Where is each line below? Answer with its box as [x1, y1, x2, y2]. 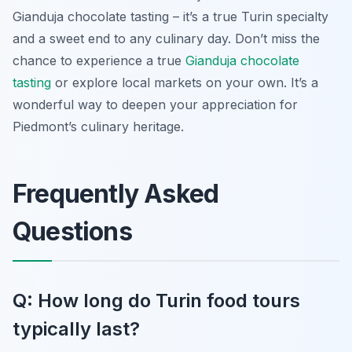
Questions [13, 215, 132, 247]
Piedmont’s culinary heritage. [13, 118, 184, 134]
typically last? [13, 317, 140, 340]
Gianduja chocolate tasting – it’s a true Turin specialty [13, 8, 328, 24]
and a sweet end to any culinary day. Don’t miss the [13, 30, 320, 46]
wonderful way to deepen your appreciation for [13, 96, 298, 112]
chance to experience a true [13, 52, 185, 68]
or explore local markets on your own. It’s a [51, 74, 318, 90]
